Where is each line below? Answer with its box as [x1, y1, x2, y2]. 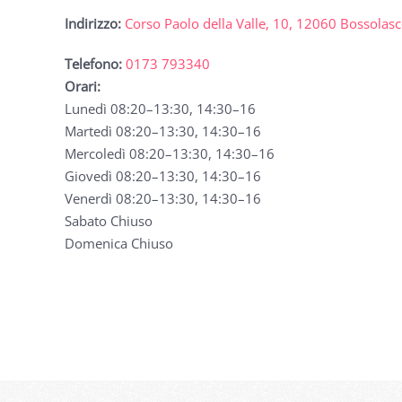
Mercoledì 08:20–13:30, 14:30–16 [65, 144, 275, 162]
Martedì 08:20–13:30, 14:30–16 [65, 121, 261, 140]
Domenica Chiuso [65, 233, 173, 252]
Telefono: [65, 54, 122, 73]
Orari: [65, 76, 100, 95]
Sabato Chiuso [65, 211, 153, 230]
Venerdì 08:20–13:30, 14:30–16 [65, 188, 261, 207]
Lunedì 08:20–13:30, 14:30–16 [65, 99, 256, 118]
